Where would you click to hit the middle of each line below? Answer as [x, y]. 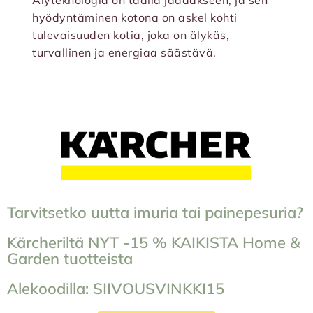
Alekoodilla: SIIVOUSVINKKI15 [116, 289]
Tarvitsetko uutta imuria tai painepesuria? [155, 213]
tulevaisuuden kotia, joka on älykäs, [131, 35]
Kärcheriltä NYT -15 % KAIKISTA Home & [154, 243]
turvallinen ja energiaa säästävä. [124, 53]
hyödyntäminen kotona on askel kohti [135, 18]
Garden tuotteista [70, 259]
